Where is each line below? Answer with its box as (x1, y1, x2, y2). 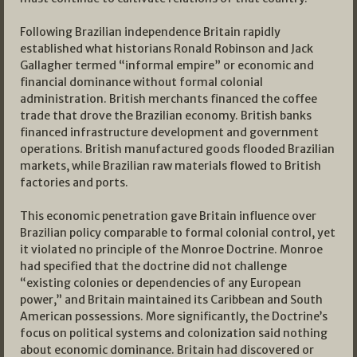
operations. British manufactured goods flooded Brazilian (20, 142, 335, 157)
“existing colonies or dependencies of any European (20, 276, 301, 291)
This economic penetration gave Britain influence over (20, 209, 316, 224)
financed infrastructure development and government (20, 125, 319, 140)
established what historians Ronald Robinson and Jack (20, 41, 313, 57)
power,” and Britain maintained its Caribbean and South (20, 292, 323, 308)
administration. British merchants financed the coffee (20, 92, 317, 107)
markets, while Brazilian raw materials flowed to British (20, 159, 321, 174)
